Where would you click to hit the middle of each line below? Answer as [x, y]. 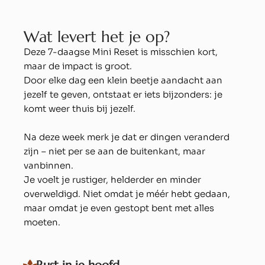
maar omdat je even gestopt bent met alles [119, 208]
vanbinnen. [49, 166]
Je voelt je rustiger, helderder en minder [112, 180]
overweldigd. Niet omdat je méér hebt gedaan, [127, 194]
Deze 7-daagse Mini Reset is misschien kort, [121, 52]
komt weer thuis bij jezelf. [80, 109]
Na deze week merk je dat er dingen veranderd [127, 137]
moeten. [42, 222]
